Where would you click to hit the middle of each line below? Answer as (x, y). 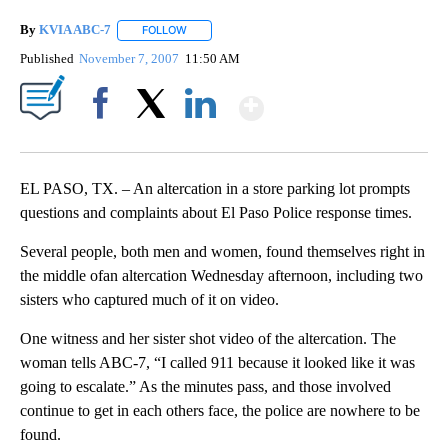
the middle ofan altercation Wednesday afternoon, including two (221, 275)
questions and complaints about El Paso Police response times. (216, 212)
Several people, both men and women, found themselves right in (222, 251)
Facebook (104, 137)
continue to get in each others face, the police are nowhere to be (220, 410)
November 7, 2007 (131, 58)
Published (47, 58)
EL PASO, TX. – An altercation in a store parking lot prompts (215, 188)
